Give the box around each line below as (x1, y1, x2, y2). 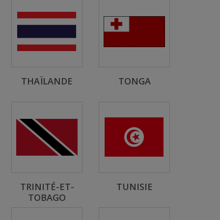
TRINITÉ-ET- (20, 181, 74, 192)
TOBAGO (28, 192, 66, 203)
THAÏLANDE (21, 75, 73, 87)
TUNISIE (116, 181, 153, 192)
